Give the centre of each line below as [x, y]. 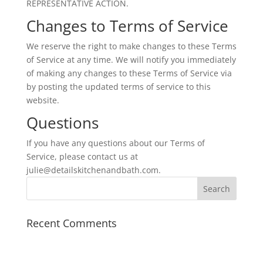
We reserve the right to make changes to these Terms [131, 46]
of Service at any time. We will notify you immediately [131, 60]
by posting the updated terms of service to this [118, 87]
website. [43, 100]
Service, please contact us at [82, 156]
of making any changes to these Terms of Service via [129, 73]
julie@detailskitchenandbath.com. [93, 170]
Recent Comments [71, 223]
